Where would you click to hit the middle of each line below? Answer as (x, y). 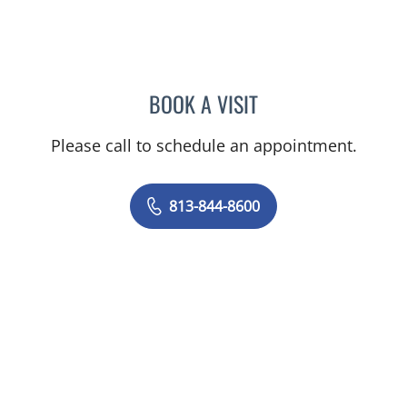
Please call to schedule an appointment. (203, 145)
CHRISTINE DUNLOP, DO (326, 100)
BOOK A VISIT (203, 103)
